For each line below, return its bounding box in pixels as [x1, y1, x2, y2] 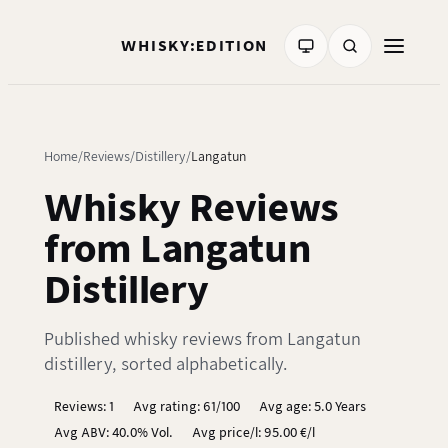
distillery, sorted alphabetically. [44, 355, 287, 375]
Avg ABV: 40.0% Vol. [53, 424, 173, 440]
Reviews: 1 [53, 399, 114, 415]
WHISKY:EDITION [121, 38, 268, 54]
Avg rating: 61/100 [132, 399, 240, 415]
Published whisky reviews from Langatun [44, 330, 361, 350]
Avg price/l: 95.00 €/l [191, 424, 315, 440]
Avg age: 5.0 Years [258, 399, 366, 415]
